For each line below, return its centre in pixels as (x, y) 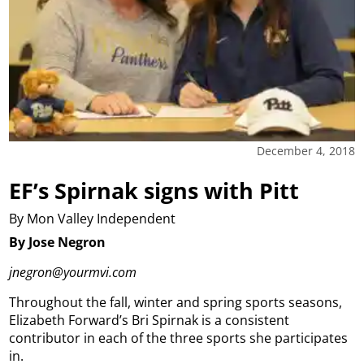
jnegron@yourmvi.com (73, 272)
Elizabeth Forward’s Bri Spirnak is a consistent (149, 320)
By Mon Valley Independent (93, 219)
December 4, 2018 (305, 150)
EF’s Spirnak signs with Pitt (154, 190)
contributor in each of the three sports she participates (179, 338)
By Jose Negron (58, 242)
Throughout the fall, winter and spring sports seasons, (176, 302)
